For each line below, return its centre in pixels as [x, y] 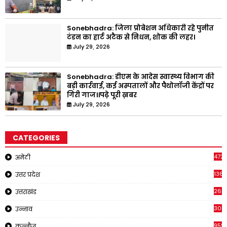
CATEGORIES [36, 138]
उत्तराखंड [26, 192]
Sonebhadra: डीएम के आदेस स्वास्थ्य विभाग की [141, 77]
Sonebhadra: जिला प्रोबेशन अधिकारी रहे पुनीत [140, 28]
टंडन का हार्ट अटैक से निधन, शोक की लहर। [131, 37]
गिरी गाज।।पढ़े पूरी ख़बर [102, 95]
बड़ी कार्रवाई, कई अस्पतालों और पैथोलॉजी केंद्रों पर [140, 86]
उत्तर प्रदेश [28, 175]
